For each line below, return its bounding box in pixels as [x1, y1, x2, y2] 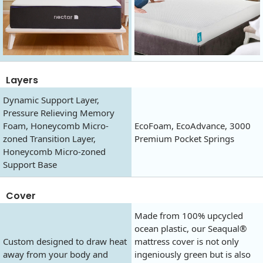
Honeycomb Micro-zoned [3, 146, 106, 158]
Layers [6, 73, 38, 87]
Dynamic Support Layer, [3, 94, 99, 106]
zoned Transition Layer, [3, 133, 96, 145]
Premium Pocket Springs [134, 133, 234, 145]
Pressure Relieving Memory [3, 107, 114, 119]
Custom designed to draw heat [3, 235, 127, 248]
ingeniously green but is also [134, 248, 251, 261]
